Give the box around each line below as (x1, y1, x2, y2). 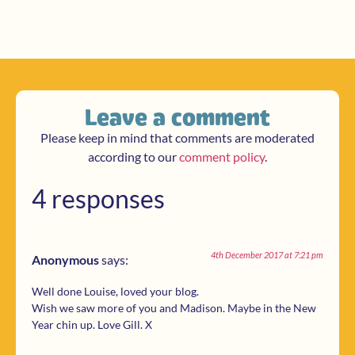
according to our (88, 148, 179, 164)
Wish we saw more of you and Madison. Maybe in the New (32, 300, 316, 315)
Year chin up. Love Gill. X (32, 317, 152, 331)
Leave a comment (85, 103, 270, 131)
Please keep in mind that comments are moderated (40, 129, 315, 145)
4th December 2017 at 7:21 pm (211, 250, 323, 261)
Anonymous (32, 252, 99, 268)
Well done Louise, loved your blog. (32, 284, 199, 298)
